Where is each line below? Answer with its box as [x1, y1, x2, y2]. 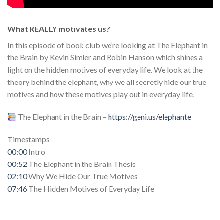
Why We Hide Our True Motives [27, 171, 137, 181]
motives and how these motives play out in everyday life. [7, 89, 194, 99]
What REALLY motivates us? [7, 24, 110, 34]
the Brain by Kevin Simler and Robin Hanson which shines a [7, 53, 203, 62]
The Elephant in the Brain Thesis [27, 159, 136, 168]
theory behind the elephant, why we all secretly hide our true [7, 77, 206, 87]
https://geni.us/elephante [108, 112, 192, 122]
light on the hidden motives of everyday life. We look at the [7, 65, 203, 75]
